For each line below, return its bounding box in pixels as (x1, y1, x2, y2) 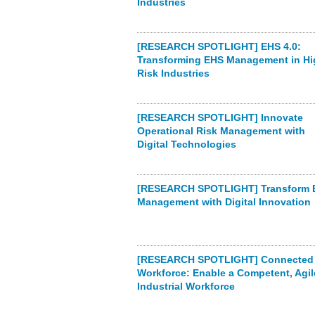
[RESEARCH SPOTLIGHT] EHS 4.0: (136, 41, 301, 52)
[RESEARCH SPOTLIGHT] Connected (136, 254, 314, 265)
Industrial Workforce (136, 281, 235, 292)
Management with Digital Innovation (136, 196, 311, 207)
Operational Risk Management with (136, 125, 305, 136)
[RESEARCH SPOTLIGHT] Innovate (136, 112, 303, 123)
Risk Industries (136, 67, 210, 79)
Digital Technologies (136, 139, 236, 150)
